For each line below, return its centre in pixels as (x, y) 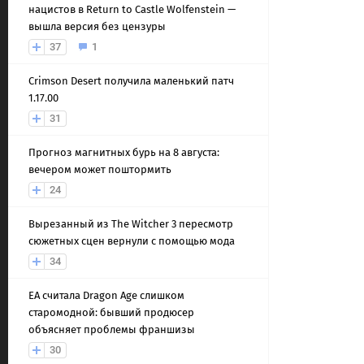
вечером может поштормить (100, 169)
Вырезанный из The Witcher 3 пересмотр (131, 224)
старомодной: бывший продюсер (111, 312)
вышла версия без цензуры (97, 26)
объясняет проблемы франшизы (112, 329)
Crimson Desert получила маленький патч (131, 81)
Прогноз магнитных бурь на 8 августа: (124, 152)
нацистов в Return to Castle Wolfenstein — (132, 9)
